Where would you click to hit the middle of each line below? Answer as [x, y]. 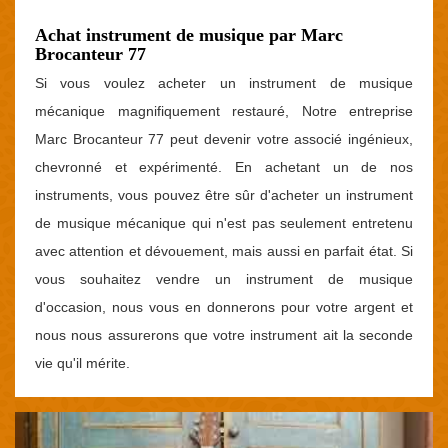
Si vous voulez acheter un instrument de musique [224, 83]
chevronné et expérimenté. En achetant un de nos [224, 167]
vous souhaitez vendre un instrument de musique [224, 279]
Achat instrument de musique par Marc [189, 35]
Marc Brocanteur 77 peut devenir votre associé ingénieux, [224, 139]
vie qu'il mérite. [82, 363]
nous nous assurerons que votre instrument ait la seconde [224, 335]
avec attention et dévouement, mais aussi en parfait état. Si [224, 251]
